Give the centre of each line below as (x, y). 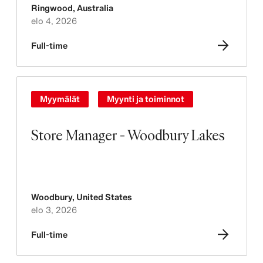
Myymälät (60, 99)
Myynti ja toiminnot (145, 99)
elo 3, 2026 (54, 210)
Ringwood (52, 8)
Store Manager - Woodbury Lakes (128, 135)
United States (104, 197)
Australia (95, 8)
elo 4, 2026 (54, 21)
